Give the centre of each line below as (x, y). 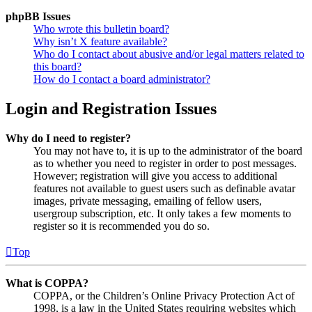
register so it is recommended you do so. (122, 226)
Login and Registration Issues (111, 108)
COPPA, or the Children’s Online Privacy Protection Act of (164, 295)
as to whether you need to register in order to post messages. (165, 163)
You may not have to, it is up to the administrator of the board (168, 150)
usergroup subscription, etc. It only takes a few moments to (162, 213)
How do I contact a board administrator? (122, 79)
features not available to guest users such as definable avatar (164, 188)
